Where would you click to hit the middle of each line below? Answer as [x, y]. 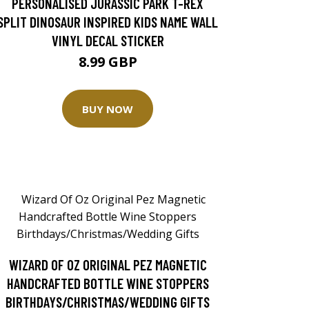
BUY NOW [108, 109]
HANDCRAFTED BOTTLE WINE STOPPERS [108, 283]
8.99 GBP [108, 62]
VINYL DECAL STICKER [108, 40]
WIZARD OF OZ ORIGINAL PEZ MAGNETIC [108, 265]
